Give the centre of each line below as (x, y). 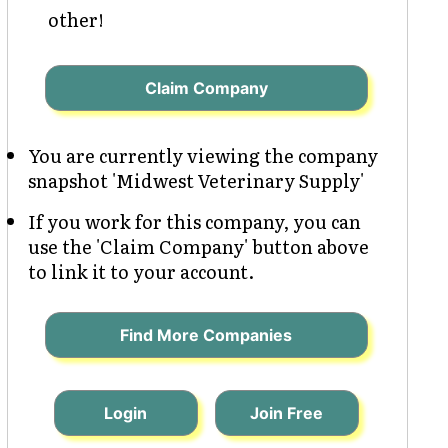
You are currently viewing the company (202, 155)
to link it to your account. (140, 271)
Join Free (287, 412)
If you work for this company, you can (194, 221)
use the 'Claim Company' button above (198, 246)
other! (75, 19)
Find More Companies (206, 334)
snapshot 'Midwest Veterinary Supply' (195, 180)
